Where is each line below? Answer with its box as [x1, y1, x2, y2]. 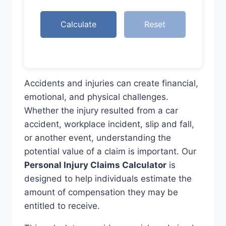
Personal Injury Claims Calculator [24, 159, 166, 170]
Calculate [61, 19, 96, 29]
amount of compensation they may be [24, 187, 178, 197]
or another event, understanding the [24, 132, 171, 143]
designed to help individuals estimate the [24, 173, 192, 184]
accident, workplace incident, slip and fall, [24, 119, 194, 129]
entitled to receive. [24, 200, 100, 211]
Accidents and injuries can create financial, [24, 78, 198, 88]
